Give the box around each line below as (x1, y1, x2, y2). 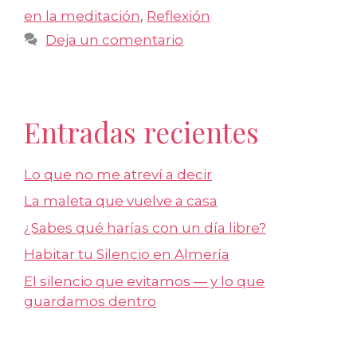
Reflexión (147, 7, 210, 24)
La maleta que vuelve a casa (24, 193, 218, 210)
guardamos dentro (24, 292, 156, 309)
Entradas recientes (24, 112, 259, 151)
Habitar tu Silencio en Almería (24, 246, 229, 263)
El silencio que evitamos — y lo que (24, 273, 265, 289)
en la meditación (24, 7, 140, 24)
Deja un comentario (45, 31, 184, 48)
